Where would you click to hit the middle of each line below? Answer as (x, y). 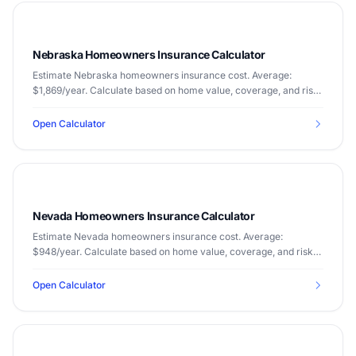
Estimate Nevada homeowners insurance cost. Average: (158, 236)
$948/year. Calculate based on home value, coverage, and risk (173, 252)
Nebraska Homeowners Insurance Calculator (149, 54)
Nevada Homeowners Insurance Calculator (144, 216)
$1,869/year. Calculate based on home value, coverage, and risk (176, 90)
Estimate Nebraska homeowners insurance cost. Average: (162, 75)
